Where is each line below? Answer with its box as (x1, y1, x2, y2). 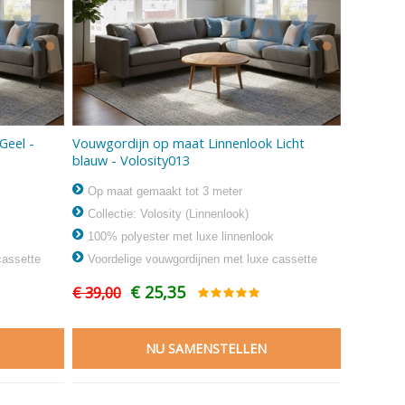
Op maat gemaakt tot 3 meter (83, 184, 242, 198)
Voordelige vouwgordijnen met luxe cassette (83, 251, 317, 266)
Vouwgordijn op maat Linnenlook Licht (71, 133, 305, 152)
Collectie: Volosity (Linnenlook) (83, 206, 249, 221)
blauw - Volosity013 (71, 150, 190, 169)
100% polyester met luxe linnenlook (83, 229, 274, 243)
